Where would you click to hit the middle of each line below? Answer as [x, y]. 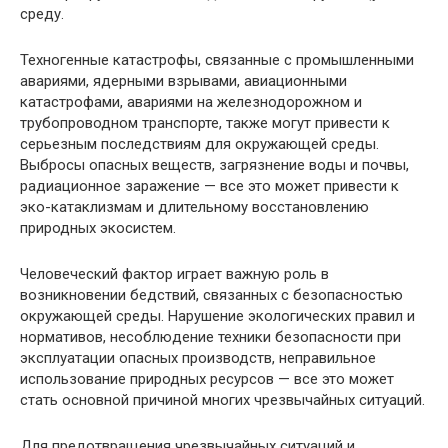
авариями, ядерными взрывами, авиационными [183, 81]
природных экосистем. [98, 228]
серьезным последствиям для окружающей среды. [199, 144]
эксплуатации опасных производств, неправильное [198, 358]
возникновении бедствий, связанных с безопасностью [211, 295]
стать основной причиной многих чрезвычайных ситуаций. [222, 400]
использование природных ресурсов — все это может [207, 379]
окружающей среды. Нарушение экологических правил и [217, 316]
